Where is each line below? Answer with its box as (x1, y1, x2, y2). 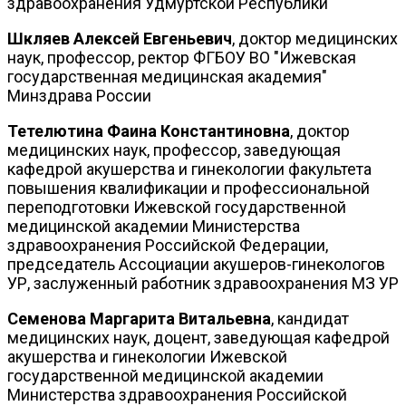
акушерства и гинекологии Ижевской (7, 346, 287, 366)
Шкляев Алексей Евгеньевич (7, 28, 232, 48)
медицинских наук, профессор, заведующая (7, 140, 341, 159)
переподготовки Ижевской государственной (7, 197, 346, 217)
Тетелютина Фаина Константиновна (7, 121, 290, 140)
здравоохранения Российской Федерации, (7, 235, 328, 255)
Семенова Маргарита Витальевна (7, 308, 271, 328)
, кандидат (271, 308, 349, 328)
